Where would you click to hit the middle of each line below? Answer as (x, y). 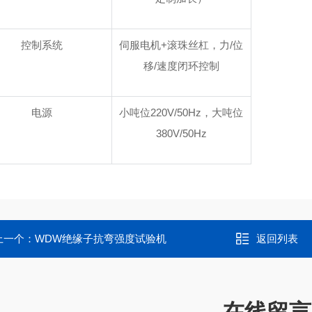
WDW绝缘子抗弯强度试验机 (100, 239)
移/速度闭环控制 (181, 66)
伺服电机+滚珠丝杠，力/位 (181, 45)
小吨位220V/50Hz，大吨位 (181, 112)
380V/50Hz (181, 133)
